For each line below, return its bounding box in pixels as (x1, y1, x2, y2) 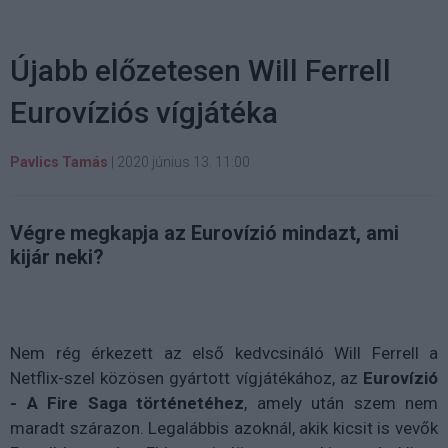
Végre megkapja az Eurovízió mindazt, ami (10, 221, 399, 245)
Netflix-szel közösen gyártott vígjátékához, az (10, 368, 363, 388)
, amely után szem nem (244, 393, 438, 413)
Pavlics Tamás (10, 154, 108, 170)
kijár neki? (10, 245, 104, 269)
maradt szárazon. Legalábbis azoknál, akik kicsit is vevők (10, 418, 438, 438)
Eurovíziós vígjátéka (10, 95, 278, 130)
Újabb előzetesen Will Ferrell (10, 53, 391, 88)
